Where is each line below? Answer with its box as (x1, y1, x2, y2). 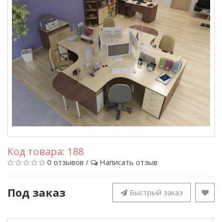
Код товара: (7, 145, 67, 158)
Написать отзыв (100, 157, 158, 167)
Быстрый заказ (129, 187, 183, 197)
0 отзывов (47, 157, 84, 167)
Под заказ (7, 185, 65, 200)
